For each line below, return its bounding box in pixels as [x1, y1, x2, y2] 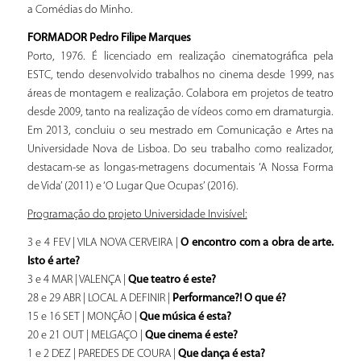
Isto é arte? [27, 255, 80, 268]
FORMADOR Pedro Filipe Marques [27, 31, 191, 44]
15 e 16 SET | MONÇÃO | [27, 311, 139, 324]
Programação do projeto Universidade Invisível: [27, 209, 247, 222]
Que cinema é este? [144, 330, 238, 342]
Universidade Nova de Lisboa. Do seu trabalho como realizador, [27, 143, 334, 156]
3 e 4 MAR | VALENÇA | [27, 274, 126, 287]
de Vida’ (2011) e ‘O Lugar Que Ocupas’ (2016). [27, 180, 239, 193]
